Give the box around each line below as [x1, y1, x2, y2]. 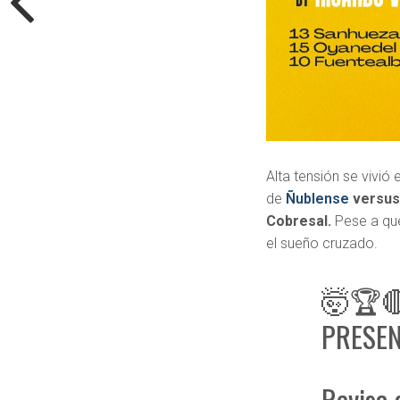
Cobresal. [266, 212, 332, 229]
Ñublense [286, 189, 350, 207]
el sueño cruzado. [266, 234, 379, 252]
